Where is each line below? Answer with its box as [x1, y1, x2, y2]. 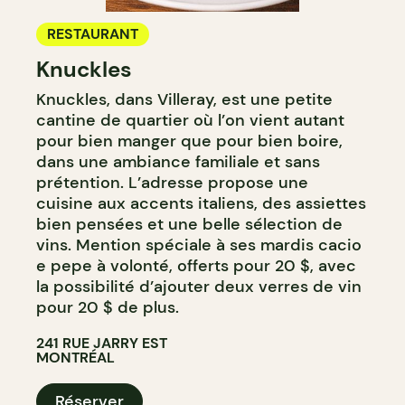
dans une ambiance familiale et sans [36, 151, 320, 174]
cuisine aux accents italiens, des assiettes [36, 193, 366, 215]
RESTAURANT [47, 24, 138, 44]
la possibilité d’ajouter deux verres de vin [36, 276, 362, 298]
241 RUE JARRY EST [36, 334, 167, 353]
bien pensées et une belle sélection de [36, 213, 343, 236]
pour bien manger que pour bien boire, [36, 130, 343, 153]
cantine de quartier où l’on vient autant [36, 109, 344, 132]
